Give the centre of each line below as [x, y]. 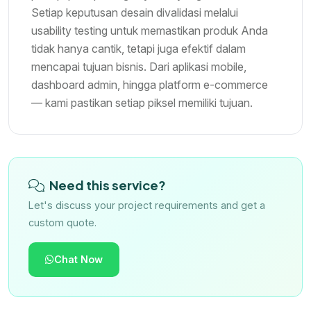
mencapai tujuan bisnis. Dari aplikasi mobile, [139, 67]
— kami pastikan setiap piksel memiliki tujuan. [142, 103]
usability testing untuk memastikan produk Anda [150, 31]
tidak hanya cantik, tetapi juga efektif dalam [138, 49]
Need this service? [107, 185]
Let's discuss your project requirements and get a [147, 205]
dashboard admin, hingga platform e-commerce [150, 85]
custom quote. [62, 223]
